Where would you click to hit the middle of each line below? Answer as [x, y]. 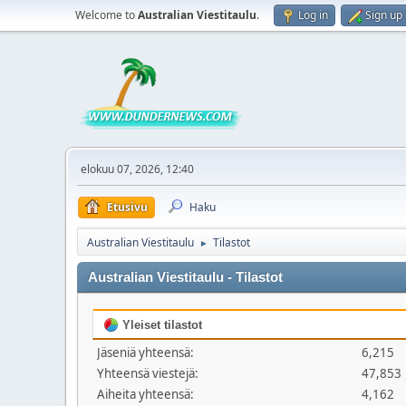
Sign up [384, 15]
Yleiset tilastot [160, 325]
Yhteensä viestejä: [148, 373]
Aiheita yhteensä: [145, 394]
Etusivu [127, 207]
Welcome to [106, 15]
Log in [313, 15]
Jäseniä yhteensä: [145, 353]
